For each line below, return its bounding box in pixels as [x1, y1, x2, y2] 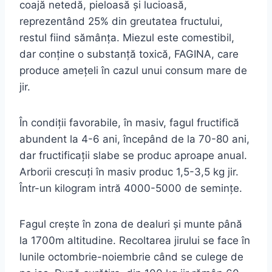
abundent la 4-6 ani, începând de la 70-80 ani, [19, 132, 250, 145]
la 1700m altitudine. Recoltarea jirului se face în [19, 234, 250, 246]
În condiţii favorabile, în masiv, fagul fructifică [19, 116, 239, 129]
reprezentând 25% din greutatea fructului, [19, 15, 223, 27]
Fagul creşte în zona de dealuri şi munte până [19, 217, 242, 230]
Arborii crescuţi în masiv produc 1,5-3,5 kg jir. [19, 165, 239, 178]
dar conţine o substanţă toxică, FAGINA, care [19, 47, 239, 60]
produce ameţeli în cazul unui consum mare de [19, 64, 247, 76]
